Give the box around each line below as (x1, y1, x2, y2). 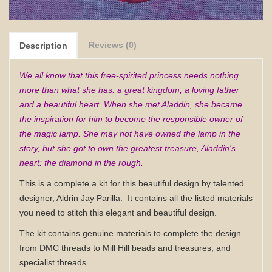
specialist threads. (19, 257, 89, 267)
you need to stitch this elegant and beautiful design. (19, 208, 217, 217)
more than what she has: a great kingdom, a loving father (19, 85, 239, 95)
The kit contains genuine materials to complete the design (19, 228, 241, 238)
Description (19, 41, 67, 50)
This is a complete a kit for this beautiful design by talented (19, 178, 244, 188)
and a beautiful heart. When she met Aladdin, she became (19, 100, 242, 109)
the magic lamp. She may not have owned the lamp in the (19, 129, 240, 138)
